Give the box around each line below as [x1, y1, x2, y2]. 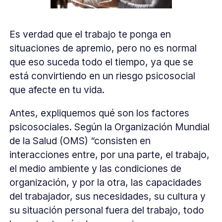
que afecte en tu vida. [9, 84, 105, 96]
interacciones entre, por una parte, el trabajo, [9, 149, 210, 161]
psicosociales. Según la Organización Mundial [9, 121, 210, 133]
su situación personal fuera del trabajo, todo [9, 204, 205, 217]
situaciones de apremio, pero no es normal [9, 42, 197, 55]
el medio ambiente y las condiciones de [9, 163, 182, 175]
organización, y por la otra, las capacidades [9, 176, 202, 189]
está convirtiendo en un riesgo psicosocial [9, 70, 196, 82]
